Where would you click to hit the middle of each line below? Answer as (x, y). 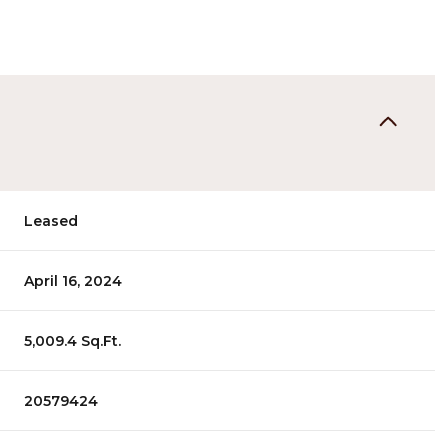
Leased (51, 220)
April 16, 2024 (73, 280)
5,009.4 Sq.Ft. (73, 340)
